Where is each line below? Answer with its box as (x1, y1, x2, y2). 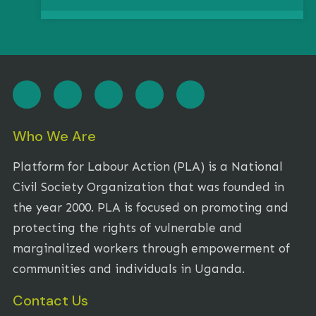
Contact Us (13, 291, 88, 310)
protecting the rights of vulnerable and (13, 220, 242, 235)
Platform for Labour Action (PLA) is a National (13, 159, 283, 174)
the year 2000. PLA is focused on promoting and (13, 200, 288, 214)
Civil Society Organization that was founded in (13, 179, 284, 194)
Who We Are (13, 126, 96, 145)
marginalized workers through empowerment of (13, 241, 290, 255)
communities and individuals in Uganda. (13, 261, 245, 276)
